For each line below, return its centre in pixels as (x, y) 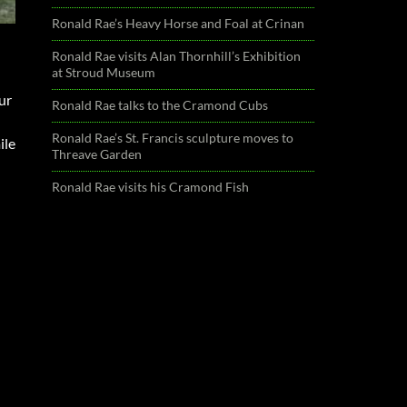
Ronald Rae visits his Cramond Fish (151, 187)
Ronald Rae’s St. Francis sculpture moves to (173, 138)
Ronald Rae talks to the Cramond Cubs (160, 105)
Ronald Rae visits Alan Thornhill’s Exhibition (177, 56)
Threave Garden (97, 154)
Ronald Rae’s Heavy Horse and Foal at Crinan (179, 23)
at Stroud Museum (104, 72)
